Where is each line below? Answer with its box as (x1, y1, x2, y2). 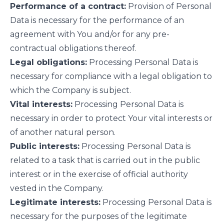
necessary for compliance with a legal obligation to (10, 71, 212, 81)
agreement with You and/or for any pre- (10, 29, 169, 39)
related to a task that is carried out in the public (10, 155, 200, 165)
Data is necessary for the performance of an (10, 15, 184, 25)
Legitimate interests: (10, 197, 100, 207)
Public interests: (10, 141, 79, 151)
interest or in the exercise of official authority (10, 169, 188, 179)
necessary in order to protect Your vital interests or (10, 113, 212, 123)
